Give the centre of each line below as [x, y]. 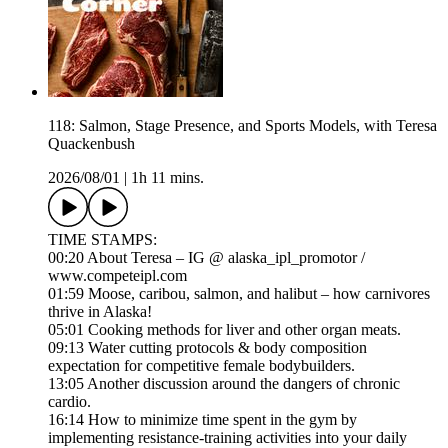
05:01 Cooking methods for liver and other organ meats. [224, 330]
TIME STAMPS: [104, 240]
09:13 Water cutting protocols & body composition [207, 348]
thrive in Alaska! [100, 312]
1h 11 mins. [167, 178]
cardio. [69, 402]
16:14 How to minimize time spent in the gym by [202, 420]
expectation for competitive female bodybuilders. [201, 366]
